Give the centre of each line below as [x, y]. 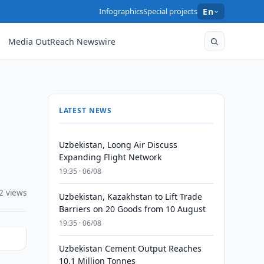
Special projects [171, 11]
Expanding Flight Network [110, 157]
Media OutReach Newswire [62, 41]
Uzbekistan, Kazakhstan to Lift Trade [130, 197]
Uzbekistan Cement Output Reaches [130, 248]
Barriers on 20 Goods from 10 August [132, 209]
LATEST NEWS [85, 110]
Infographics [121, 11]
